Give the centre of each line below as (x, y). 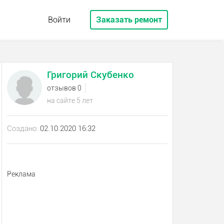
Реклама (21, 174)
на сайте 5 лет (70, 100)
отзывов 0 (64, 88)
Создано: (22, 128)
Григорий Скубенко (90, 75)
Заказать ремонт (129, 20)
